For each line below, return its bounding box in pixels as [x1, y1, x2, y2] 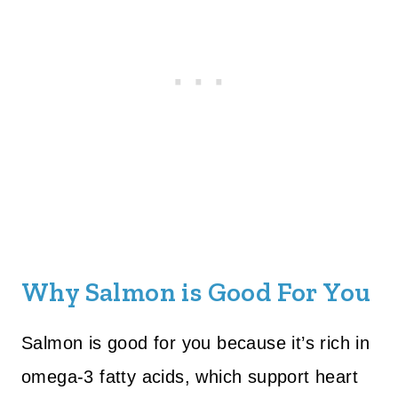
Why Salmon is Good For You [21, 276, 371, 308]
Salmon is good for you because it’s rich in [21, 333, 370, 353]
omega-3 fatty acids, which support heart [21, 367, 358, 386]
